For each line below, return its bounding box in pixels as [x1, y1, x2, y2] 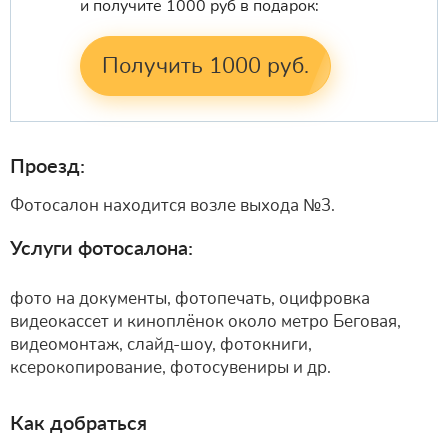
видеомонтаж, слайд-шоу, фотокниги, [10, 332, 312, 356]
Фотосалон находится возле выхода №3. [10, 194, 335, 218]
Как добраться [10, 409, 147, 434]
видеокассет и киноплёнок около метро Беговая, [10, 309, 401, 333]
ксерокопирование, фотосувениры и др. [10, 355, 331, 379]
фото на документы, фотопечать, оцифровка [10, 286, 370, 310]
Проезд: [10, 152, 85, 177]
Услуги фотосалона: [10, 235, 193, 260]
